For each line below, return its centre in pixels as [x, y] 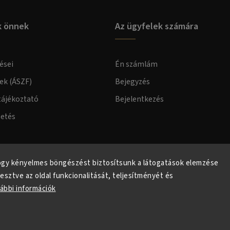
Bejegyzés [132, 82]
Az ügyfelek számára [157, 26]
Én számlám [136, 64]
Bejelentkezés [139, 99]
